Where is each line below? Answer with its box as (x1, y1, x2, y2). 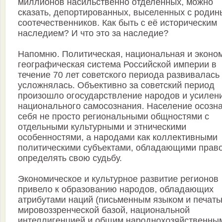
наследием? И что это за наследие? (18, 28, 168, 39)
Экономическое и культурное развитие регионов (18, 174, 219, 184)
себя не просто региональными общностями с (18, 111, 209, 122)
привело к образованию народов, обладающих (18, 184, 214, 195)
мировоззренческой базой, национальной (18, 205, 190, 216)
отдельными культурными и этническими (18, 122, 186, 132)
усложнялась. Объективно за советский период (18, 80, 215, 91)
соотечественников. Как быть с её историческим (18, 18, 217, 28)
